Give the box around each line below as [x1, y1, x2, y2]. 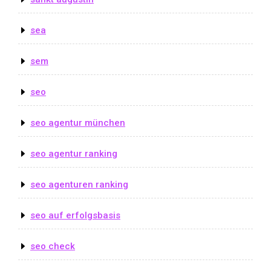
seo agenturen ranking [30, 178, 128, 190]
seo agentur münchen [30, 117, 125, 128]
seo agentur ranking [30, 148, 117, 159]
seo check [30, 240, 75, 252]
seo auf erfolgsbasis [30, 209, 120, 221]
